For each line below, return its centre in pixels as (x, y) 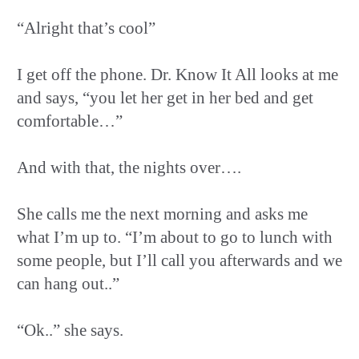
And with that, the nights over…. (129, 167)
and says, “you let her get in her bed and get (165, 97)
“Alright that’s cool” (86, 28)
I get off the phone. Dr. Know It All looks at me (177, 74)
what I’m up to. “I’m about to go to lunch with (175, 237)
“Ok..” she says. (70, 330)
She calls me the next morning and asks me (162, 214)
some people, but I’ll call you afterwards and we (179, 260)
